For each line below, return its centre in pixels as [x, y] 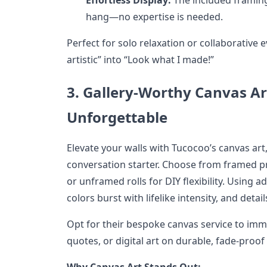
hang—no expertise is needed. [154, 16]
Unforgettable [117, 117]
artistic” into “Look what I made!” [140, 59]
